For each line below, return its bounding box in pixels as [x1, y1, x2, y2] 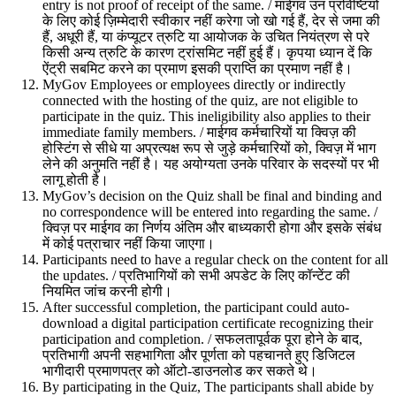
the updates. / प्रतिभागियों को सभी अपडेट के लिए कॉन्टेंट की [42, 267, 350, 283]
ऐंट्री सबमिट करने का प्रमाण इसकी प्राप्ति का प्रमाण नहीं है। [42, 60, 353, 76]
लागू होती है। [42, 171, 109, 187]
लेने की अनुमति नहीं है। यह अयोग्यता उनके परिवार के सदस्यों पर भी [42, 156, 379, 171]
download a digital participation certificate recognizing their [42, 315, 373, 331]
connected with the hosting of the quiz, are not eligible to [42, 92, 358, 108]
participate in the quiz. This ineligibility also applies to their [42, 108, 370, 124]
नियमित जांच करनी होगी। [42, 283, 172, 299]
